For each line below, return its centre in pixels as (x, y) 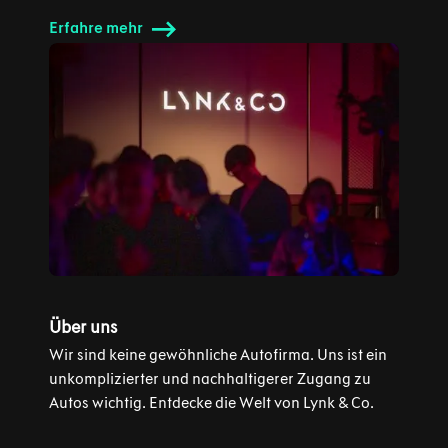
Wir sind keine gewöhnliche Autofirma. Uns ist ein (217, 354)
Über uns (82, 327)
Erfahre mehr (95, 27)
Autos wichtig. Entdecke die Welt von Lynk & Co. (211, 402)
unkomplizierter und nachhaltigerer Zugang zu (209, 378)
